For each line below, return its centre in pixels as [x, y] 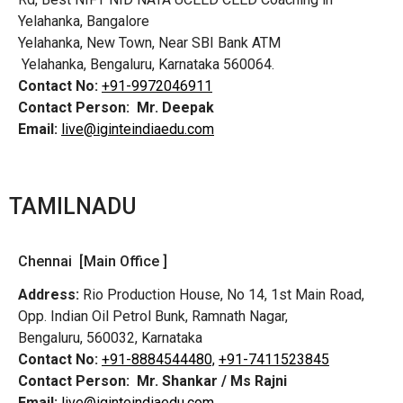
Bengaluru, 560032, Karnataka [110, 337]
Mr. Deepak [175, 108]
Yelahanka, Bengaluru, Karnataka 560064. [146, 65]
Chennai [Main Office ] [93, 261]
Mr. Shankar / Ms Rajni [212, 381]
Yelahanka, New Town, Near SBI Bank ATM [149, 43]
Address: [49, 294]
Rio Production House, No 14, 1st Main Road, [224, 294]
